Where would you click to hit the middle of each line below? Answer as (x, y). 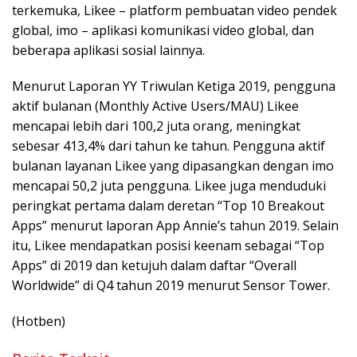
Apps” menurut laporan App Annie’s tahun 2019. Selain (175, 226)
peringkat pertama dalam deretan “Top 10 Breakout (168, 206)
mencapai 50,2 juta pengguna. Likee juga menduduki (169, 186)
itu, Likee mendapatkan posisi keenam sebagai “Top (168, 246)
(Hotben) (39, 322)
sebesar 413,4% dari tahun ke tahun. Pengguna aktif (169, 146)
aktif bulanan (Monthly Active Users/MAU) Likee (155, 106)
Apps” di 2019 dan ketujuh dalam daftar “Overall (154, 266)
